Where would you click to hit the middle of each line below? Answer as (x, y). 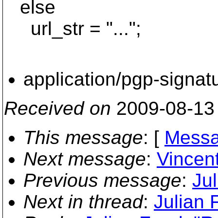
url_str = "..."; (73, 28)
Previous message (102, 180)
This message (83, 137)
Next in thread (83, 202)
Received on (57, 108)
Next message (85, 159)
